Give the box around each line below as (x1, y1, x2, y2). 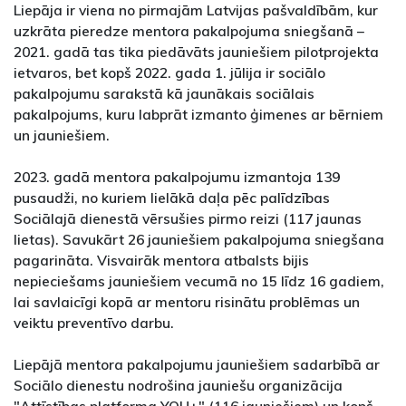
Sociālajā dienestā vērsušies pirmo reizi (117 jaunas (14, 209, 362, 228)
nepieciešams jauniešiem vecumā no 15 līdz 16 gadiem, (14, 272, 384, 291)
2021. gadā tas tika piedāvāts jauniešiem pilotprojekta (14, 43, 379, 62)
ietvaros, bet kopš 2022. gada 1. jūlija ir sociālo (14, 63, 325, 82)
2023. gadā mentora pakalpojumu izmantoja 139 (14, 168, 340, 187)
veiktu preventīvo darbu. (14, 314, 174, 333)
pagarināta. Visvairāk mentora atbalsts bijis (14, 251, 309, 270)
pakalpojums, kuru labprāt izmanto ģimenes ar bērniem (14, 105, 383, 124)
